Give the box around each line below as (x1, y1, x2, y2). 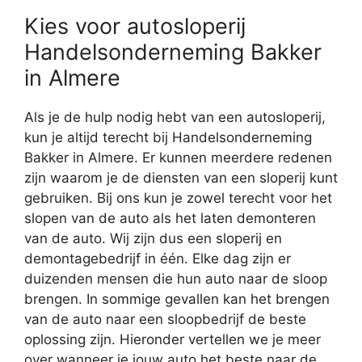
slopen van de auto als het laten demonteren (24, 209, 316, 226)
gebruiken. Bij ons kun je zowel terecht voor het (24, 189, 332, 206)
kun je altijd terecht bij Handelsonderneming (24, 128, 312, 145)
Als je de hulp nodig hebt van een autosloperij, (24, 108, 326, 125)
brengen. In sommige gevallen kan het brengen (24, 290, 330, 307)
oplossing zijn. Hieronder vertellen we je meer (24, 330, 321, 347)
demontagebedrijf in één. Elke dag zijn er (24, 250, 291, 267)
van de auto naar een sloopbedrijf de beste (24, 310, 306, 327)
